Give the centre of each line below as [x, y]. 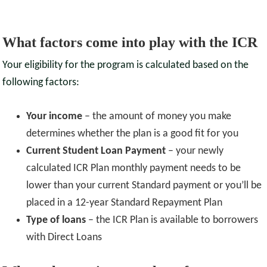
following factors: [41, 83]
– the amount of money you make [157, 117]
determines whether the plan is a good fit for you [133, 134]
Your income [55, 117]
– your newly [196, 151]
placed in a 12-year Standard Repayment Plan [125, 203]
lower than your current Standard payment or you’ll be [144, 186]
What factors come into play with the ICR [130, 43]
